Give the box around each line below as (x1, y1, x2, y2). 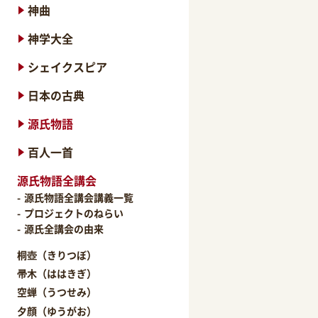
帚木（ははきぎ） (17, 266, 97, 281)
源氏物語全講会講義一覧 (24, 190, 134, 204)
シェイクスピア (28, 58, 108, 75)
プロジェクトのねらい (24, 206, 124, 220)
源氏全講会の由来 (24, 221, 104, 236)
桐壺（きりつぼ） (17, 248, 97, 262)
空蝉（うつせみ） (17, 285, 97, 300)
